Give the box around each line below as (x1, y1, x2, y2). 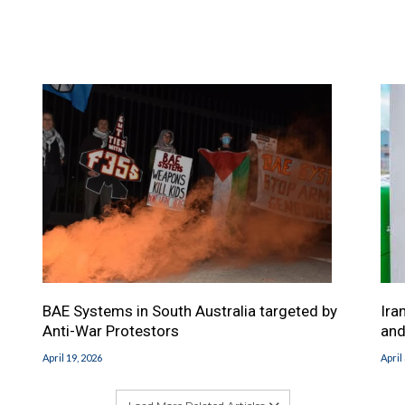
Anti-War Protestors (42, 322, 180, 341)
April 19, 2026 (42, 352, 103, 364)
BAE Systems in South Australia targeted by (42, 302, 338, 321)
